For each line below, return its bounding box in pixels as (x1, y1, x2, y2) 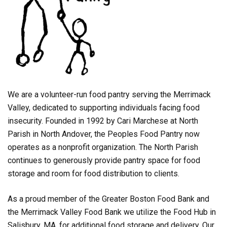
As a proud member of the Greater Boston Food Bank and (8, 194, 209, 204)
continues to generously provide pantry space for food (8, 156, 200, 165)
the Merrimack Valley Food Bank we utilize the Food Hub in (8, 207, 216, 217)
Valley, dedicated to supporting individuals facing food (8, 103, 200, 112)
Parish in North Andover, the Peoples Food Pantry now (8, 129, 200, 139)
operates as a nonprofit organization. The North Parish (8, 142, 198, 152)
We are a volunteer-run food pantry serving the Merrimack (8, 90, 211, 99)
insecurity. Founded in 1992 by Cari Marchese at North (8, 116, 198, 126)
